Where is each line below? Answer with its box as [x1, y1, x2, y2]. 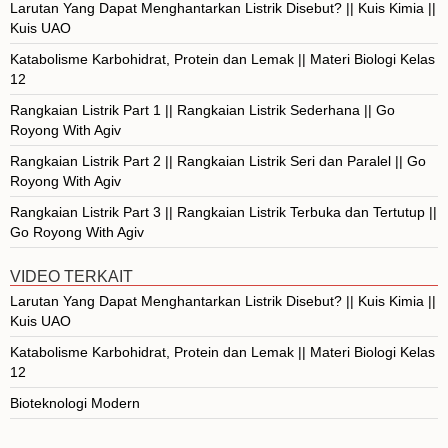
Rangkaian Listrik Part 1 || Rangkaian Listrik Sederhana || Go [10, 101, 395, 118]
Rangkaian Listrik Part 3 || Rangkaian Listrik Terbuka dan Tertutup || [10, 203, 437, 220]
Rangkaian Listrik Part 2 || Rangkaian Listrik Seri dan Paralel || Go [10, 152, 426, 169]
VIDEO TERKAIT [10, 267, 133, 285]
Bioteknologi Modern [10, 394, 140, 411]
